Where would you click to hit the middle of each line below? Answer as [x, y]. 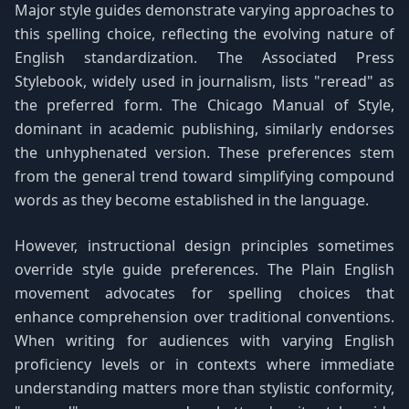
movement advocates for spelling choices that [204, 293]
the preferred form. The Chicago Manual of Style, [204, 105]
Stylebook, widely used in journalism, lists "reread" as [204, 81]
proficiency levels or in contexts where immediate [204, 364]
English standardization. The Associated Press [204, 58]
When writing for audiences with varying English [204, 341]
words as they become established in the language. [192, 200]
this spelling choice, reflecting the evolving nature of [204, 34]
